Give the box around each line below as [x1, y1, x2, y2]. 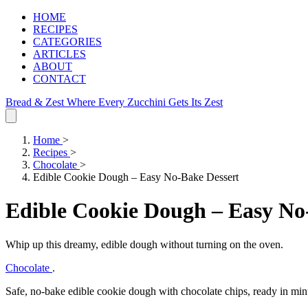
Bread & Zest [5, 96, 67, 108]
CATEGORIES [33, 36, 102, 47]
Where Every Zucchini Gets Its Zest [67, 96, 223, 108]
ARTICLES [33, 48, 86, 60]
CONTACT [33, 73, 86, 85]
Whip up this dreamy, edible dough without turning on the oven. [5, 238, 283, 250]
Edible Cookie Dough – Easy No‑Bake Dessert [33, 171, 239, 183]
